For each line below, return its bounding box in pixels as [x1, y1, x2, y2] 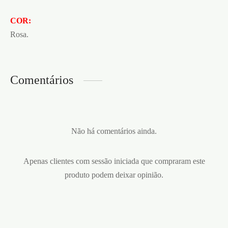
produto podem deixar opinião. [65, 170, 163, 180]
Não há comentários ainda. [71, 127, 157, 136]
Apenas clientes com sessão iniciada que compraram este [23, 157, 205, 166]
